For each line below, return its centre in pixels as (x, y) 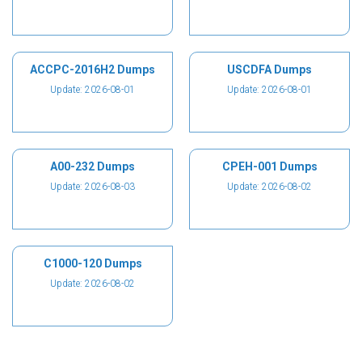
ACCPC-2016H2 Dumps (93, 69)
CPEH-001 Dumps (269, 166)
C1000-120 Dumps (93, 263)
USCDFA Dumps (269, 69)
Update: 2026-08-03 (93, 187)
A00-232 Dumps (93, 166)
